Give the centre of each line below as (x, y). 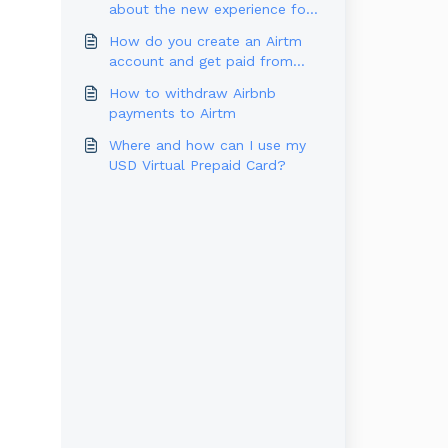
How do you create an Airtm (205, 41)
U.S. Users (142, 29)
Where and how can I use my (207, 145)
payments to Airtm (172, 113)
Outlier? (135, 81)
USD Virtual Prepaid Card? (197, 165)
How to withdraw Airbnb (192, 93)
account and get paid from (200, 61)
